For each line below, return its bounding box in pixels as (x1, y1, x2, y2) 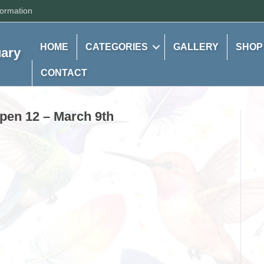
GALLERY (173, 42, 219, 52)
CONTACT (41, 68, 88, 78)
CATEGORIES (85, 42, 148, 52)
